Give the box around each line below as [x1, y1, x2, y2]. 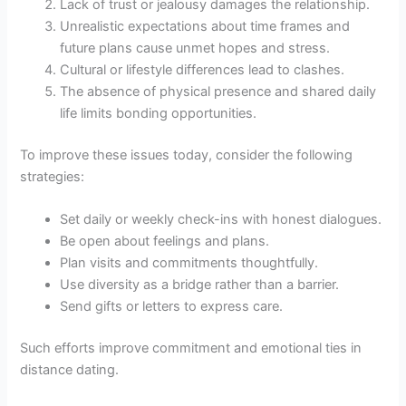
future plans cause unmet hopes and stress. [60, 39, 331, 56]
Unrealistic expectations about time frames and [60, 17, 351, 34]
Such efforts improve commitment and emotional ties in [20, 340, 362, 356]
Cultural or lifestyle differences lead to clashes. [60, 61, 345, 78]
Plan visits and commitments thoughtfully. [60, 255, 319, 272]
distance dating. [20, 362, 120, 378]
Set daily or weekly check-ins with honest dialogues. [60, 211, 382, 228]
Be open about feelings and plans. [60, 233, 270, 250]
